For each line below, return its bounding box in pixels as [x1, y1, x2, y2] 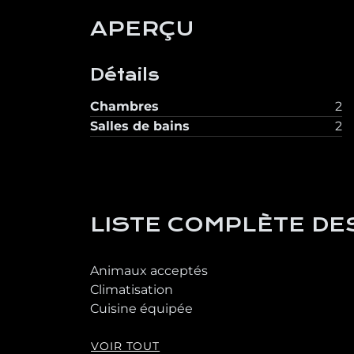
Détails [90, 65, 160, 85]
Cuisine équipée [90, 301, 193, 316]
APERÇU [90, 17, 194, 41]
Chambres [90, 99, 159, 114]
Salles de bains [90, 119, 190, 134]
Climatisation [90, 282, 173, 297]
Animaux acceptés [90, 263, 208, 278]
